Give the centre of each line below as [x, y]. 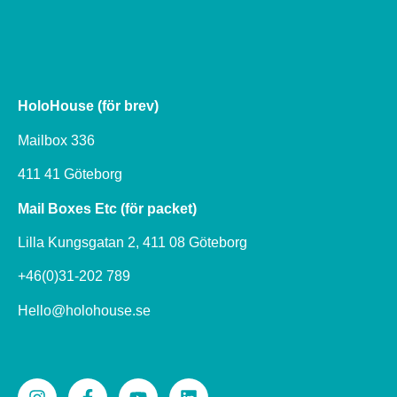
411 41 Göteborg [72, 175]
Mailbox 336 [58, 140]
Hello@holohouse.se [84, 310]
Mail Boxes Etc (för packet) [107, 208]
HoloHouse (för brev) [90, 106]
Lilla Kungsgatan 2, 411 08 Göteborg [134, 243]
